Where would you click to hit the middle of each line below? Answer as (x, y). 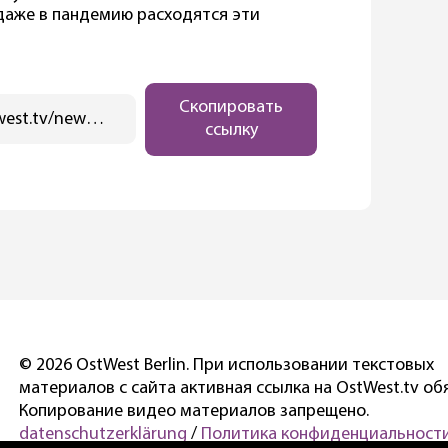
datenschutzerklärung (102, 434)
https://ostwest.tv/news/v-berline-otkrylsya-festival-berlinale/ (95, 119)
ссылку (231, 131)
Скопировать (231, 108)
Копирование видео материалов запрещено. (193, 411)
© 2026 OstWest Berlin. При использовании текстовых (226, 365)
